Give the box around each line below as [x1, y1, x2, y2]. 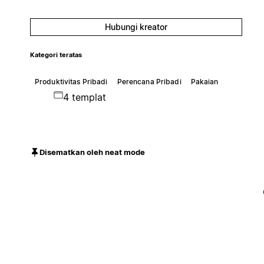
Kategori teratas [29, 51, 82, 59]
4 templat [62, 91, 106, 103]
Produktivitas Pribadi [34, 77, 108, 86]
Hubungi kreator [104, 21, 167, 32]
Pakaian [190, 77, 219, 86]
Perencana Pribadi [117, 77, 181, 86]
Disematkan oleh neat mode [39, 147, 145, 157]
